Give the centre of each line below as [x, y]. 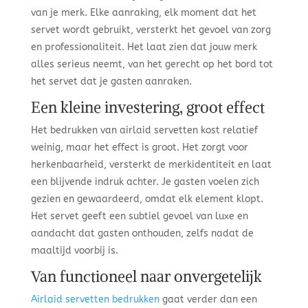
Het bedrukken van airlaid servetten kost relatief [144, 130]
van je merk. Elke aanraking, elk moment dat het [143, 13]
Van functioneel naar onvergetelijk [146, 276]
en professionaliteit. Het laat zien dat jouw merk [144, 47]
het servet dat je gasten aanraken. [111, 81]
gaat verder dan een [209, 299]
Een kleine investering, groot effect [147, 107]
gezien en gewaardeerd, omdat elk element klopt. [147, 199]
